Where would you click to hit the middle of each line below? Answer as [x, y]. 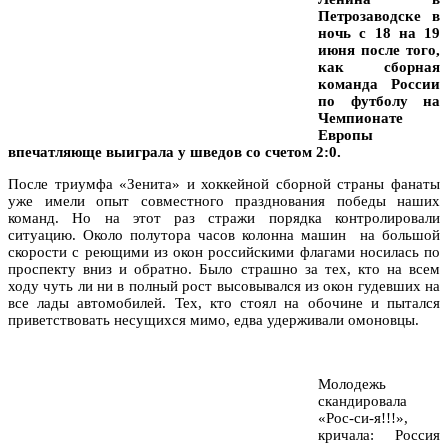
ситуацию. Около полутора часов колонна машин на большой [224, 234]
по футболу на [379, 100]
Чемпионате [360, 117]
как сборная [379, 66]
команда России [379, 83]
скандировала [362, 400]
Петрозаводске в [379, 15]
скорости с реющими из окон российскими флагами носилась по [224, 251]
